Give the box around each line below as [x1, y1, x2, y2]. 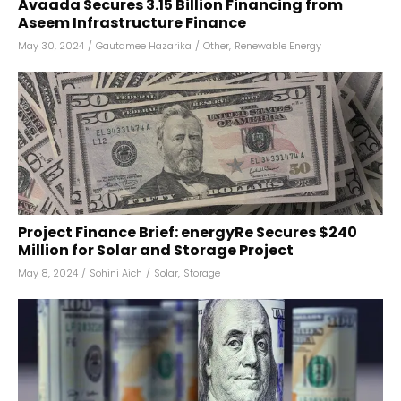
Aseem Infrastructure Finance [18, 13, 246, 33]
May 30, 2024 [18, 38, 84, 53]
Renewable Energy [235, 38, 321, 53]
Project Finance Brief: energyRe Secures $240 [18, 222, 357, 243]
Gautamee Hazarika [96, 38, 192, 53]
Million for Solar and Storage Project [18, 240, 294, 260]
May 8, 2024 [18, 266, 78, 280]
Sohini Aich [90, 266, 142, 280]
